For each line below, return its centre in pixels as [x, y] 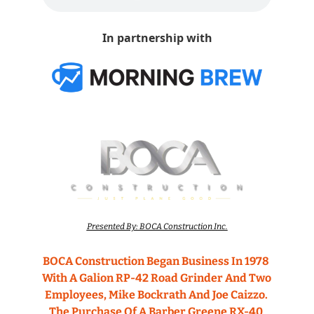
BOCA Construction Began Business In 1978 [156, 261]
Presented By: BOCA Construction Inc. [157, 226]
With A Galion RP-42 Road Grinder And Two [157, 278]
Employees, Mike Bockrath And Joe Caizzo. [156, 294]
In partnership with [157, 38]
